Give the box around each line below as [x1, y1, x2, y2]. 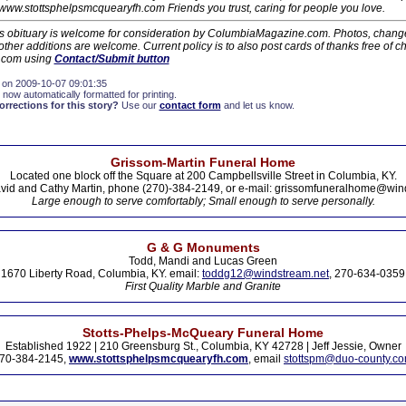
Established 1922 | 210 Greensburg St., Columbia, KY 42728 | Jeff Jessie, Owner [5, 340, 401, 353]
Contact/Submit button [53, 53, 169, 65]
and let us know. [220, 100, 295, 111]
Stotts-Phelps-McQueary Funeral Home [82, 325, 324, 340]
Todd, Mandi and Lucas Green [129, 255, 277, 267]
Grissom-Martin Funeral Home [111, 155, 295, 169]
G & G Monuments [146, 240, 260, 255]
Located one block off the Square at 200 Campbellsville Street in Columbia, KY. [9, 169, 397, 182]
